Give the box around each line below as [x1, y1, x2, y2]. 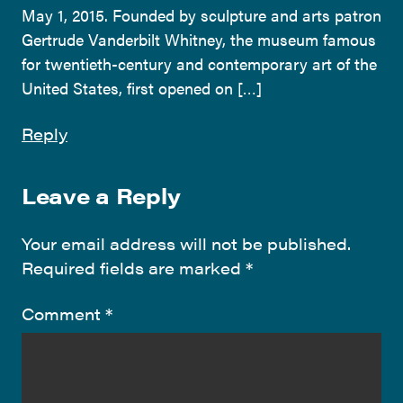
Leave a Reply [22, 179, 181, 210]
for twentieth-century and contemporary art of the [22, 51, 377, 75]
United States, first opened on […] [22, 76, 262, 99]
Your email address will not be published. [22, 231, 351, 255]
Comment [22, 301, 105, 325]
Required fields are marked [22, 255, 246, 279]
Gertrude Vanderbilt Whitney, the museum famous [22, 27, 376, 50]
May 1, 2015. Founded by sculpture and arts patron [22, 3, 381, 26]
